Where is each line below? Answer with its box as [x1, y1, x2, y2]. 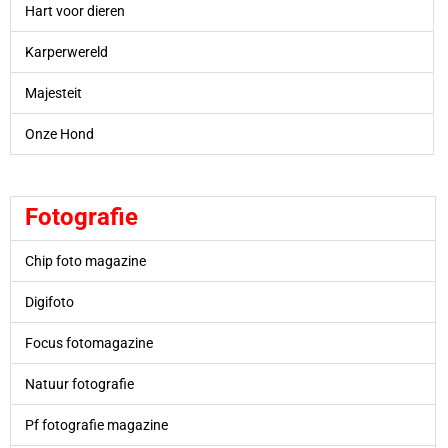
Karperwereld [24, 44, 108, 61]
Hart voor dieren [24, 3, 125, 20]
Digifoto [24, 293, 74, 310]
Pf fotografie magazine [24, 416, 168, 433]
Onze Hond [24, 126, 94, 143]
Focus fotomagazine [24, 334, 153, 351]
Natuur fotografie [24, 375, 134, 392]
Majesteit [24, 85, 82, 102]
